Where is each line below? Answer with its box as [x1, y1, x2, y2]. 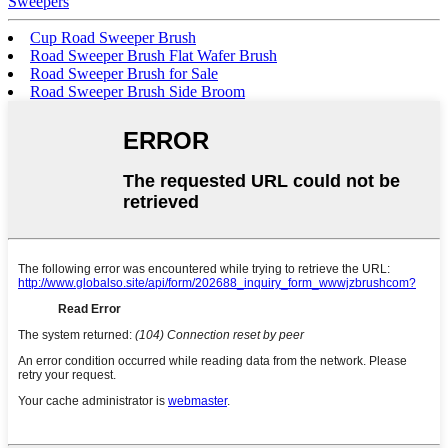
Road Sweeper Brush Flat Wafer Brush [30, 47, 277, 65]
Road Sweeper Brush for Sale [30, 65, 218, 83]
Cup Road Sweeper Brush [30, 29, 196, 47]
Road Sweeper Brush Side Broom [30, 83, 245, 101]
